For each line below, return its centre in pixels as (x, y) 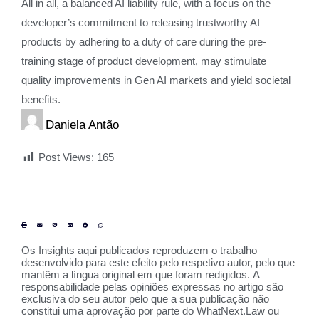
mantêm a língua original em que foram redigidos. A (140, 274)
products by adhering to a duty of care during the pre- (144, 42)
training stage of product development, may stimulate (144, 61)
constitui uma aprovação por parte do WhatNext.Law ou (150, 311)
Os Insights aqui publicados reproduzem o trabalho (139, 250)
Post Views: (66, 157)
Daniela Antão (82, 125)
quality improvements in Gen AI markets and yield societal (156, 80)
